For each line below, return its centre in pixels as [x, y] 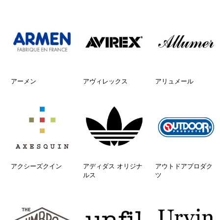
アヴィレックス [105, 81]
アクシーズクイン [36, 166]
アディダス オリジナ [112, 166]
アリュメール [174, 81]
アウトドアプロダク [184, 166]
